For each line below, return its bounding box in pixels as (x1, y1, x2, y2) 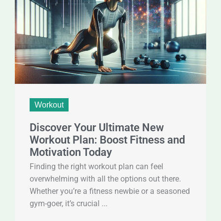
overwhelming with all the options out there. (30, 174, 181, 184)
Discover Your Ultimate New (30, 121, 164, 134)
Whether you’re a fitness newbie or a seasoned (30, 186, 190, 196)
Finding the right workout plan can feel (30, 162, 163, 171)
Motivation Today (30, 146, 112, 158)
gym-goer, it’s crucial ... (30, 199, 108, 208)
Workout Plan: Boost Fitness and (30, 133, 185, 146)
